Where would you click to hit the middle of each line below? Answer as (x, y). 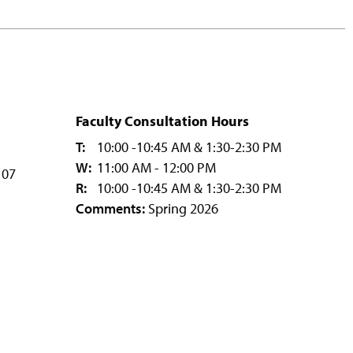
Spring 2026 (182, 208)
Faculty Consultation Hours (162, 121)
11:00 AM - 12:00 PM (154, 167)
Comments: (110, 208)
